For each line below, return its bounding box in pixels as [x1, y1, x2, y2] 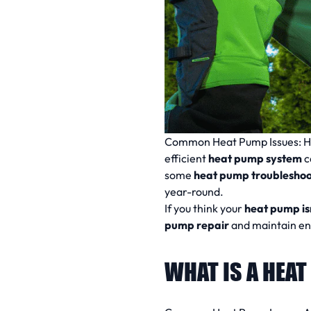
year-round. [165, 184, 224, 199]
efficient [165, 151, 208, 165]
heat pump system [208, 151, 302, 165]
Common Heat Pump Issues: [165, 134, 303, 149]
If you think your [165, 201, 244, 215]
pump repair [165, 217, 229, 232]
